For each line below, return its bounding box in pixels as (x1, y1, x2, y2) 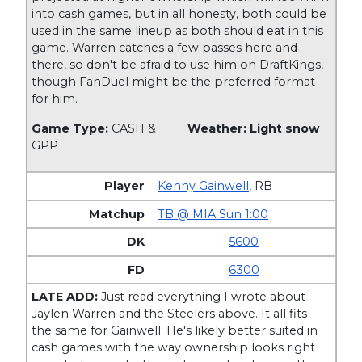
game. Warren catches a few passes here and (32, 40, 298, 55)
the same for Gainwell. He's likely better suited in (32, 323, 318, 339)
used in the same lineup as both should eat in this (32, 23, 324, 38)
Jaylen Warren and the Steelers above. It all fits (32, 306, 308, 322)
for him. (32, 90, 78, 106)
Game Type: (32, 120, 112, 136)
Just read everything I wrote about (98, 289, 306, 305)
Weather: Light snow (187, 120, 319, 136)
